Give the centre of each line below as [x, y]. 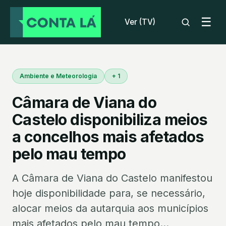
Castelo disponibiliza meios [110, 120]
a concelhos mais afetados [108, 137]
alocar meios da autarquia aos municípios [110, 208]
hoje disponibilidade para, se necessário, [109, 193]
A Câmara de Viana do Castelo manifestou [112, 178]
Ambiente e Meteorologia [58, 76]
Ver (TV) [140, 22]
